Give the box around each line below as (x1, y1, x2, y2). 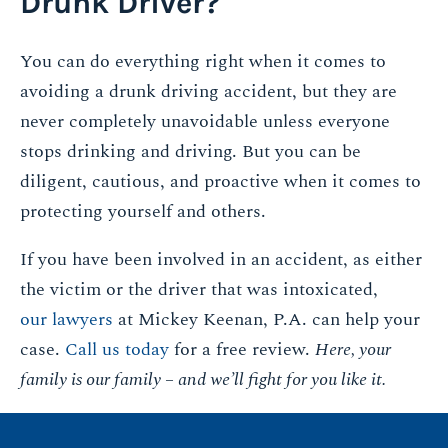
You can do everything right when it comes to (20, 47, 386, 75)
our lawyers (20, 305, 113, 333)
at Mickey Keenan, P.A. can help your (113, 305, 420, 333)
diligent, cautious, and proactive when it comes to (20, 167, 421, 195)
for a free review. (169, 335, 315, 363)
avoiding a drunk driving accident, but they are (20, 77, 397, 105)
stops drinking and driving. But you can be (20, 137, 361, 165)
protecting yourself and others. (20, 197, 266, 225)
